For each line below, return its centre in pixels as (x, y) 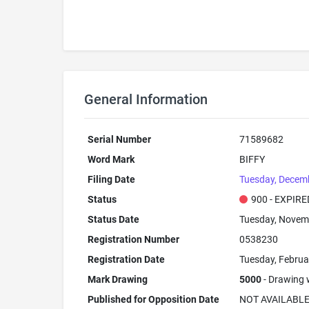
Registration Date (126, 259)
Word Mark (111, 159)
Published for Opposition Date (153, 299)
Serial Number (119, 139)
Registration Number (133, 239)
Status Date (113, 219)
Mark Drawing (117, 279)
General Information (146, 99)
